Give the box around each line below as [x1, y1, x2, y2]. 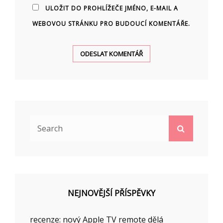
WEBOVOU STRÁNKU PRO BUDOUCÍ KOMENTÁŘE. [32, 19, 190, 28]
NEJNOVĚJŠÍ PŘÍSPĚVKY [68, 187, 155, 199]
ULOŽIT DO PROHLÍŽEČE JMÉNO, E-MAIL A [45, 3, 178, 12]
